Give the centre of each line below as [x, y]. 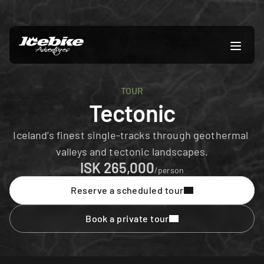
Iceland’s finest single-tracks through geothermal [131, 135]
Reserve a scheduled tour [127, 190]
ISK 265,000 [117, 168]
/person [169, 170]
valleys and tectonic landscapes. [132, 151]
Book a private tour [127, 218]
